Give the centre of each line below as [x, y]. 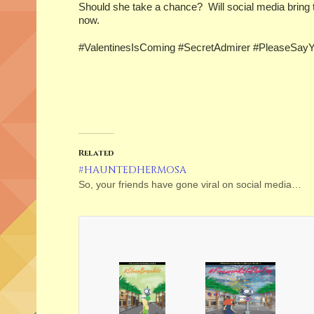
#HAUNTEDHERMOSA [132, 170]
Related [96, 153]
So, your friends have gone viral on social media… [190, 184]
